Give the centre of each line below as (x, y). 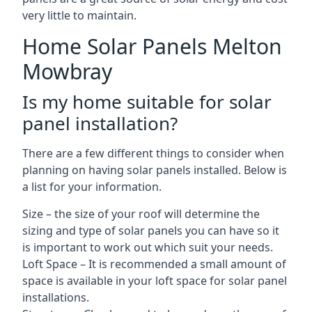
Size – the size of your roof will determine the (141, 214)
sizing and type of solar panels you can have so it (151, 231)
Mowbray (67, 71)
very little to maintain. (79, 15)
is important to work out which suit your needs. (148, 247)
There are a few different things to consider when (153, 153)
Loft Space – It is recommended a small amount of (154, 264)
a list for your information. (92, 187)
